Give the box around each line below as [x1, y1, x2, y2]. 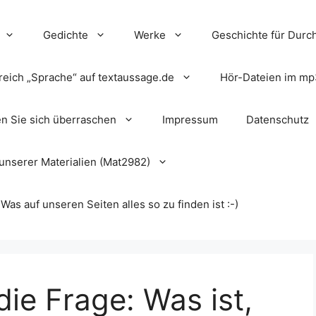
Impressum [162, 113, 218, 126]
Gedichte [43, 28, 88, 42]
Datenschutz [246, 113, 309, 126]
